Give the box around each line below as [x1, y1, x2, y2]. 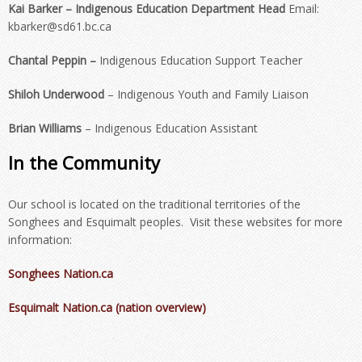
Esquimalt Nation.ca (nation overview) [8, 300, 206, 315]
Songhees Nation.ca [8, 266, 113, 281]
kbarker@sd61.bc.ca [8, 19, 112, 34]
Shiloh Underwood [8, 86, 104, 102]
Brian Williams [8, 120, 82, 136]
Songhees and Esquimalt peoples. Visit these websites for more [8, 214, 343, 229]
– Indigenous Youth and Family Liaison [104, 86, 309, 102]
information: [8, 232, 72, 247]
